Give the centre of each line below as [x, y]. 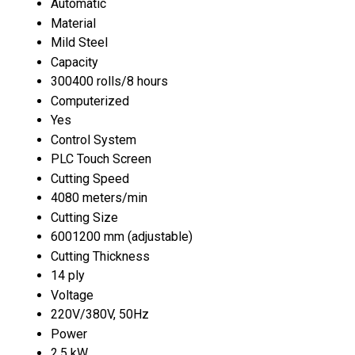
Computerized [90, 101]
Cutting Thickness [100, 256]
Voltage [72, 295]
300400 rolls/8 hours [109, 81]
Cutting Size [84, 217]
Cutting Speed [90, 178]
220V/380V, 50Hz [100, 314]
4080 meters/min [99, 197]
